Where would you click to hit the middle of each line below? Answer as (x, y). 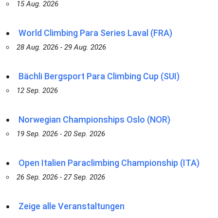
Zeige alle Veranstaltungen (71, 206)
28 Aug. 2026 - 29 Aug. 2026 (61, 47)
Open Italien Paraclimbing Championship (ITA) (109, 163)
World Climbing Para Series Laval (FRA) (95, 33)
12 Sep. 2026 (37, 91)
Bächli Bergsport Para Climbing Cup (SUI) (99, 76)
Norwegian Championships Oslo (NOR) (94, 119)
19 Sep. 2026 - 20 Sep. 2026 (61, 134)
